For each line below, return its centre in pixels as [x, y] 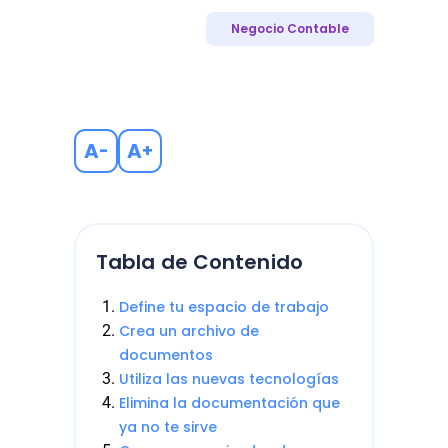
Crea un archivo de [189, 331]
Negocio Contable [290, 28]
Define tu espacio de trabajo [224, 307]
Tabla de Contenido [199, 262]
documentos [166, 355]
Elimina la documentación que [229, 403]
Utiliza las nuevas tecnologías [229, 379]
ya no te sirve [168, 427]
